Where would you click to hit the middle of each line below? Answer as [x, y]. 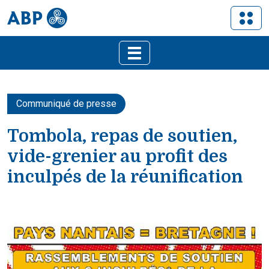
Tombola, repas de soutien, [122, 136]
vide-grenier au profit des [117, 156]
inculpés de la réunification [125, 177]
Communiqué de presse [66, 104]
